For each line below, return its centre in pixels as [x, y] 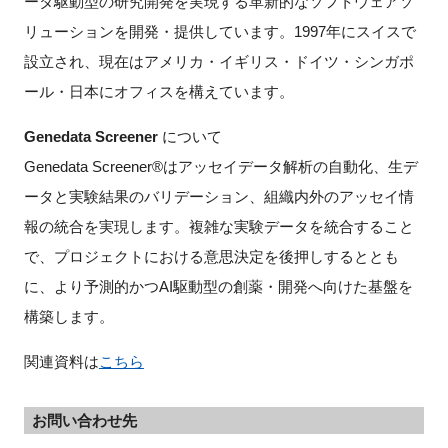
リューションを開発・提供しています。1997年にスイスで [219, 31]
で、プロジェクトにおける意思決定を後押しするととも [211, 256]
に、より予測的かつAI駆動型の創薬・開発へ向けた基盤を [218, 286]
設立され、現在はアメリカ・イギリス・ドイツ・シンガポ [218, 61]
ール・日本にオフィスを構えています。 [158, 91]
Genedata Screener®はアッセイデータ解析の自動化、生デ [220, 166]
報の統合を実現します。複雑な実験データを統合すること [218, 226]
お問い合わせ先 [84, 420]
